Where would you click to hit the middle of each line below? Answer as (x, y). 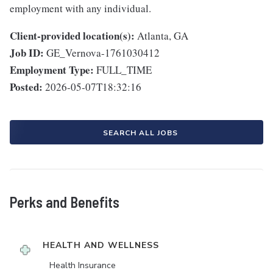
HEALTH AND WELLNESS (101, 245)
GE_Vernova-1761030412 (103, 53)
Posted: (26, 87)
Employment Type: (52, 70)
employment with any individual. (80, 8)
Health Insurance (83, 265)
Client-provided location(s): (72, 36)
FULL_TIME (124, 70)
